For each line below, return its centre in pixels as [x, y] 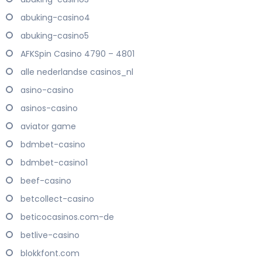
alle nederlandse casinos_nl [77, 72]
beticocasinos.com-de [67, 217]
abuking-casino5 [55, 36]
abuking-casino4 [55, 18]
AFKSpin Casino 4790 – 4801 [77, 54]
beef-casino [46, 181]
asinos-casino [49, 108]
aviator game [48, 127]
